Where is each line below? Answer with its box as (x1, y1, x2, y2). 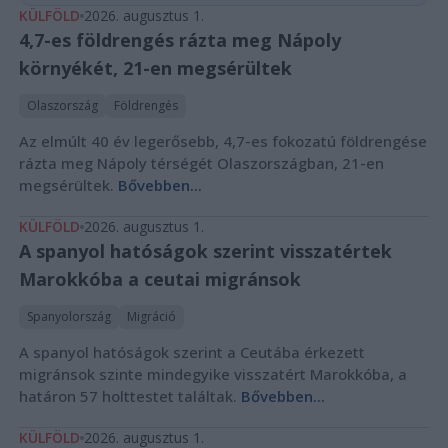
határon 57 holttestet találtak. (18, 386, 241, 407)
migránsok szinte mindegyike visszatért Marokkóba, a (18, 364, 407, 385)
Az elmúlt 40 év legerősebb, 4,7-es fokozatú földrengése (18, 131, 427, 152)
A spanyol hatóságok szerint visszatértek (18, 239, 392, 264)
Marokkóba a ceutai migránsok (18, 267, 301, 292)
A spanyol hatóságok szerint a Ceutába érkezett (18, 342, 365, 363)
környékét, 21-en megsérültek (18, 56, 292, 81)
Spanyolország (26, 308, 111, 326)
